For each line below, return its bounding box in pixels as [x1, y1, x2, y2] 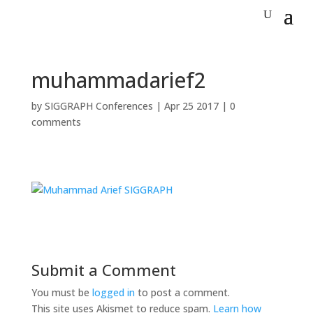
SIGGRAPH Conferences [44, 99, 153, 112]
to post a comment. [134, 286, 230, 299]
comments [31, 115, 81, 129]
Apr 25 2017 [163, 99, 219, 112]
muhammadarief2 [31, 66, 206, 94]
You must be [31, 286, 92, 299]
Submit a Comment [31, 259, 176, 280]
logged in [92, 286, 135, 299]
